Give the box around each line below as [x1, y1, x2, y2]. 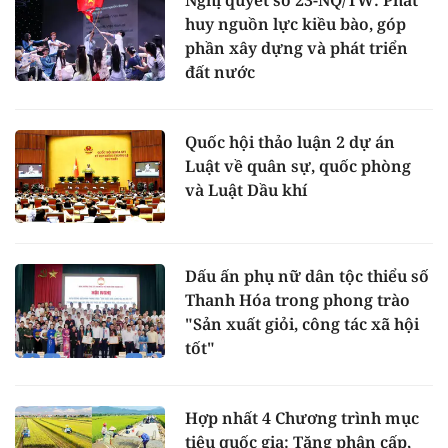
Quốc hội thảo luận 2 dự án [185, 130, 395, 153]
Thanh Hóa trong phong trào [185, 289, 410, 312]
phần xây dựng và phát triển [185, 36, 408, 59]
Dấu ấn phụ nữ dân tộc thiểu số [185, 265, 429, 288]
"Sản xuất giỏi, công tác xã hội [185, 313, 419, 336]
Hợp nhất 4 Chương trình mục [185, 407, 419, 430]
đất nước [185, 60, 255, 83]
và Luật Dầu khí [185, 178, 307, 201]
